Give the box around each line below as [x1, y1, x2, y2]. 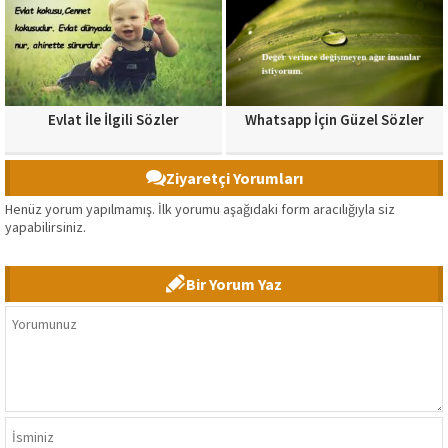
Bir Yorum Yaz [186, 274, 282, 295]
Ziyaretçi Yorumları [165, 168, 303, 189]
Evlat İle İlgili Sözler [48, 110, 179, 130]
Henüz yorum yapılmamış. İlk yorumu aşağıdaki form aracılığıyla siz [5, 200, 395, 219]
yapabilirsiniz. [5, 218, 86, 237]
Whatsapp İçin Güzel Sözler [245, 110, 424, 130]
